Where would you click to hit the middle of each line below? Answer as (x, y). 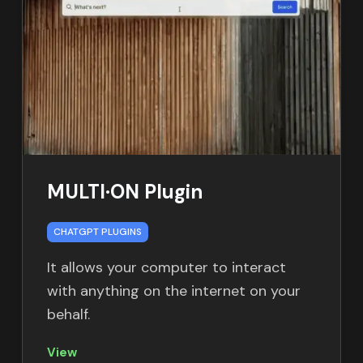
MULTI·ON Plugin (124, 191)
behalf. (68, 314)
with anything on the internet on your (173, 290)
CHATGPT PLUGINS (97, 231)
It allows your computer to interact (166, 267)
